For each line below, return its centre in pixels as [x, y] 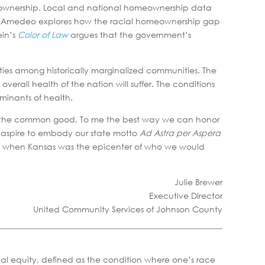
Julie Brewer [198, 182]
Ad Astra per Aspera [180, 132]
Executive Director [186, 195]
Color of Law [43, 34]
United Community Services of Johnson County [128, 209]
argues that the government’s [130, 34]
